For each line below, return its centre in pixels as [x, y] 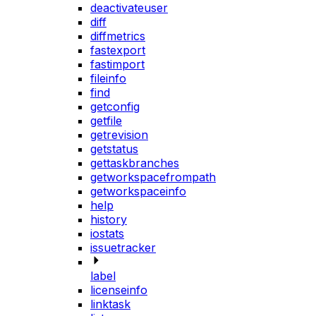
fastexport [118, 50]
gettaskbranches [135, 163]
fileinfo [108, 78]
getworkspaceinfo [138, 191]
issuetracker [123, 247]
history [109, 219]
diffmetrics [118, 36]
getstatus [114, 148]
